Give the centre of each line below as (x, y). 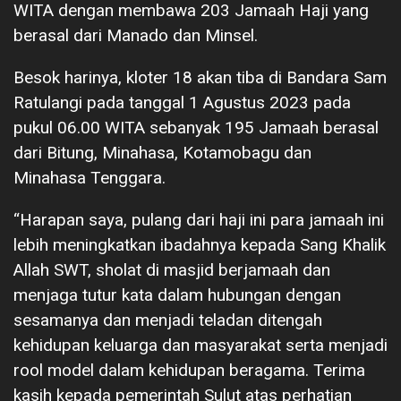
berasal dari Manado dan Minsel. (136, 36)
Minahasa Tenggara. (90, 178)
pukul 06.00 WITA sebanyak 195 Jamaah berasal (196, 128)
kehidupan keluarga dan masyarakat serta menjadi (200, 346)
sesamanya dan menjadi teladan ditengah (168, 320)
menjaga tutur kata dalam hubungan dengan (177, 295)
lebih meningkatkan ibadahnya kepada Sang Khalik (200, 245)
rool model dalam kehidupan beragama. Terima (189, 371)
